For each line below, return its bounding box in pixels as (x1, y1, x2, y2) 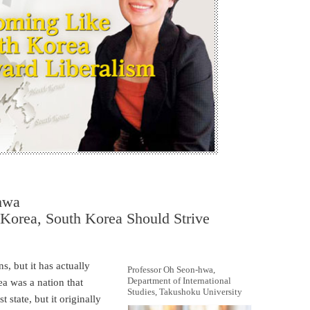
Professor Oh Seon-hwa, (127, 264, 215, 275)
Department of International (127, 275, 231, 286)
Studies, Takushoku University (127, 286, 242, 298)
